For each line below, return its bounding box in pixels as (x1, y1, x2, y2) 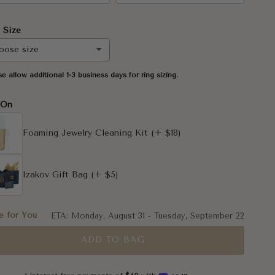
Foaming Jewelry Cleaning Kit (23, 127, 149, 138)
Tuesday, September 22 (153, 211, 244, 220)
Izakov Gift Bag (23, 169, 88, 180)
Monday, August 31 (71, 211, 145, 220)
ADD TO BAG (80, 234, 145, 246)
